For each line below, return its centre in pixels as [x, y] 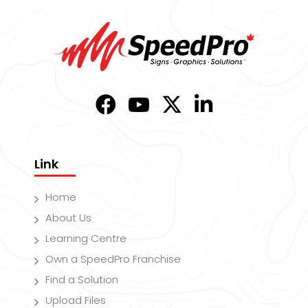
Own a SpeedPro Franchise [113, 258]
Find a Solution [82, 279]
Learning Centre [86, 238]
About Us [68, 217]
